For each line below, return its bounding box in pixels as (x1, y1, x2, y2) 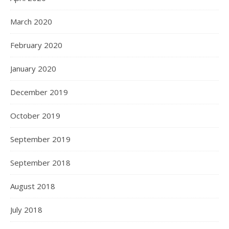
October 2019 (10, 110, 60, 121)
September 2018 (10, 157, 71, 168)
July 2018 (10, 204, 42, 215)
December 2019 (10, 87, 68, 97)
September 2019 (10, 134, 71, 144)
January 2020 (10, 63, 56, 74)
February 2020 (10, 40, 62, 50)
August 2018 (10, 181, 55, 191)
